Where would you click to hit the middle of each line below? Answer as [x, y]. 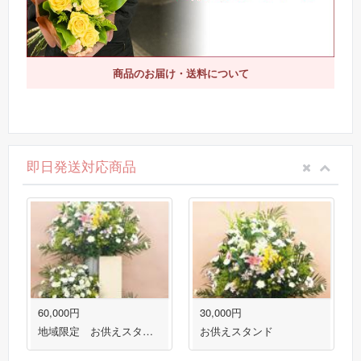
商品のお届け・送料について [180, 73]
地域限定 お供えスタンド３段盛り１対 [148, 330]
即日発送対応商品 [81, 165]
